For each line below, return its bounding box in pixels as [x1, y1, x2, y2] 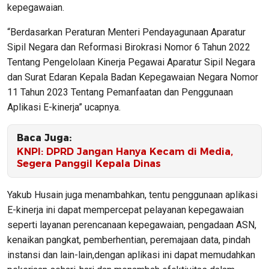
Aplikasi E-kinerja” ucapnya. [7, 101, 121, 113]
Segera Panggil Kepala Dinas [17, 157, 161, 169]
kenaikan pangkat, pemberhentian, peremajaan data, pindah [7, 234, 250, 246]
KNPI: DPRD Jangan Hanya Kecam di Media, [17, 145, 233, 157]
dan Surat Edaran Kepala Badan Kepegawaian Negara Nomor [7, 71, 258, 83]
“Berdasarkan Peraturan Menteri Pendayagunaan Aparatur [7, 26, 246, 38]
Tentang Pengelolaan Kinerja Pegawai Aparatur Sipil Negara [7, 56, 255, 68]
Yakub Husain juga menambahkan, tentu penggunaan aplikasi [7, 189, 258, 201]
